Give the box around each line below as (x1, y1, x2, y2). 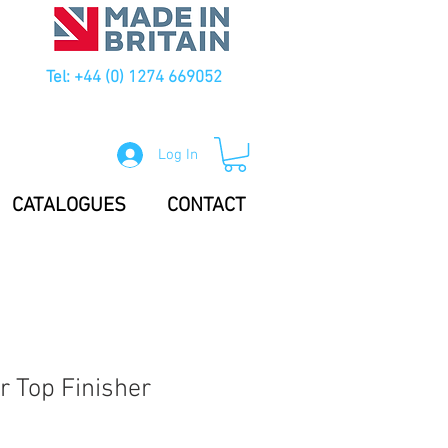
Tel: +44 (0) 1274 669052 (46, 68, 222, 88)
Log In (158, 145, 199, 164)
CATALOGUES (11, 194, 126, 219)
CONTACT (166, 194, 246, 219)
